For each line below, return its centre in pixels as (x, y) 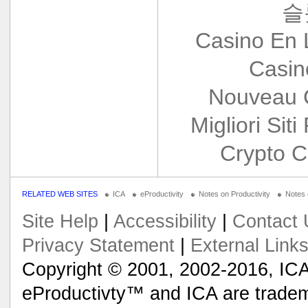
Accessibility (165, 222)
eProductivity (162, 194)
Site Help (60, 222)
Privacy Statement (98, 246)
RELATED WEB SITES (59, 194)
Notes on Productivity (234, 194)
